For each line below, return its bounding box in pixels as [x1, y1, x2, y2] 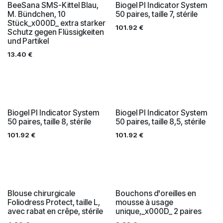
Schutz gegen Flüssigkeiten [7, 27, 104, 37]
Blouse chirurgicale [7, 188, 75, 198]
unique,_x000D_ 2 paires [115, 206, 202, 216]
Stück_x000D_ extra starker [7, 18, 106, 28]
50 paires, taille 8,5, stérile [115, 116, 206, 126]
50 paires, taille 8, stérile [7, 116, 91, 126]
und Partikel [7, 36, 49, 46]
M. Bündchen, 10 [7, 9, 66, 19]
